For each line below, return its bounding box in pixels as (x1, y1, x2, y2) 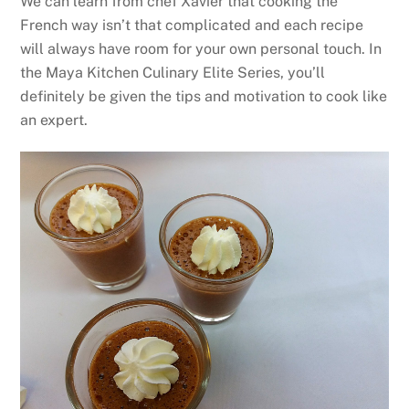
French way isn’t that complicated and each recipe (20, 16, 364, 34)
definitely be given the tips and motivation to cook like (20, 87, 388, 105)
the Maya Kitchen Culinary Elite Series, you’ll (20, 63, 326, 81)
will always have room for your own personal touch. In (20, 39, 383, 58)
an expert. (20, 110, 89, 129)
